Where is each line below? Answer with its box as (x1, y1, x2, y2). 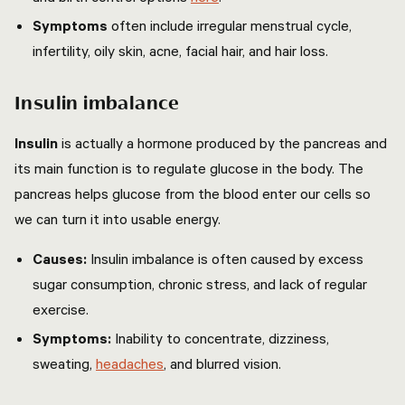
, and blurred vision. (164, 354, 288, 372)
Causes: (33, 250, 87, 268)
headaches (96, 354, 164, 372)
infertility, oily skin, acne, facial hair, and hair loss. (33, 42, 332, 60)
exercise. (33, 300, 92, 318)
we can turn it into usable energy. (14, 210, 224, 228)
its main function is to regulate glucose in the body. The (14, 159, 363, 177)
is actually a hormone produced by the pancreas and (58, 134, 387, 152)
